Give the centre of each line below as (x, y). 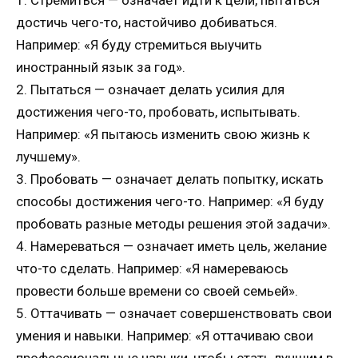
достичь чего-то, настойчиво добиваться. (147, 22)
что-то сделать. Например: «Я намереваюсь (152, 268)
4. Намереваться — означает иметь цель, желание (171, 246)
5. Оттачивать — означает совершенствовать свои (174, 313)
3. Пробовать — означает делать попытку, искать (170, 179)
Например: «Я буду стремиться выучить (139, 44)
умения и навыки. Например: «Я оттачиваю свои (165, 335)
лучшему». (48, 156)
